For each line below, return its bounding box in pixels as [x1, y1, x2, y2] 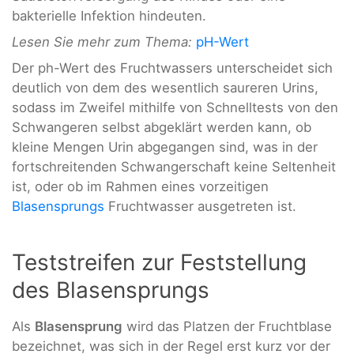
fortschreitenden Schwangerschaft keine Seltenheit [12, 159, 336, 175]
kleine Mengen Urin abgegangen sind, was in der [12, 139, 318, 156]
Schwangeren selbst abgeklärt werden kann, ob [12, 119, 311, 136]
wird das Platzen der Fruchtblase [122, 318, 332, 334]
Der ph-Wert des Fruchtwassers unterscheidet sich [12, 60, 333, 77]
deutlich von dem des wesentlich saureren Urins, [12, 80, 318, 96]
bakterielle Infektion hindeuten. [12, 7, 206, 24]
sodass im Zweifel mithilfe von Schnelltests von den [12, 100, 338, 116]
